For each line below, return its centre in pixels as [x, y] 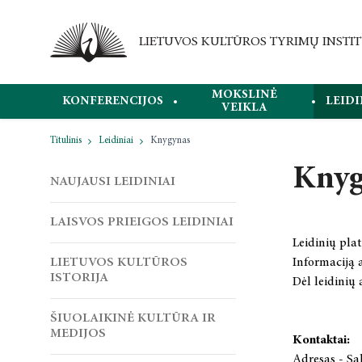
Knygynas [170, 141]
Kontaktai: [321, 340]
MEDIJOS [78, 334]
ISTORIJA [79, 278]
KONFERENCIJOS [113, 101]
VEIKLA [244, 107]
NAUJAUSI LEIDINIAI [113, 182]
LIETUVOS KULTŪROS [119, 263]
